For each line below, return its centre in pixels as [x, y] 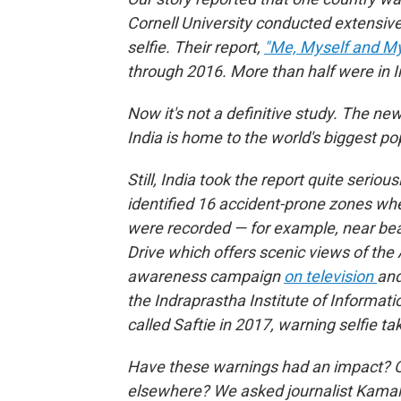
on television [330, 276]
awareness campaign [204, 276]
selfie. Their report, [196, 47]
